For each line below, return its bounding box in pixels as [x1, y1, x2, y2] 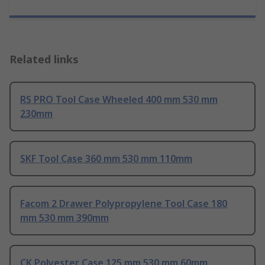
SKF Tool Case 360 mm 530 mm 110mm [20, 152, 192, 166]
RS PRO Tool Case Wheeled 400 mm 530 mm [20, 93, 218, 106]
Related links [9, 52, 79, 67]
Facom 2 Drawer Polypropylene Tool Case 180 [20, 197, 227, 211]
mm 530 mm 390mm [20, 211, 109, 225]
